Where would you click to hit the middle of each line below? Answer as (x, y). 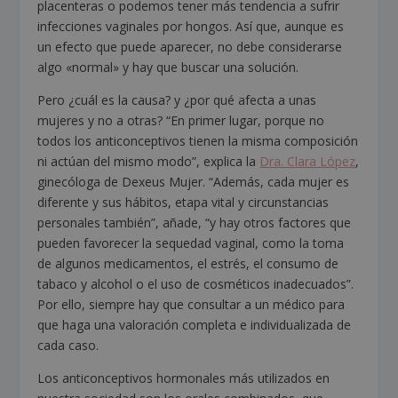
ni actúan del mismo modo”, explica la (149, 162)
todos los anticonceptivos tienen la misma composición (198, 141)
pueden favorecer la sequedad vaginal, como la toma (191, 243)
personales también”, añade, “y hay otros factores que (195, 223)
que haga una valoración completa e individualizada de (195, 325)
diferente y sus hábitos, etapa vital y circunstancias (183, 203)
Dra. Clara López (308, 162)
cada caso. (68, 346)
